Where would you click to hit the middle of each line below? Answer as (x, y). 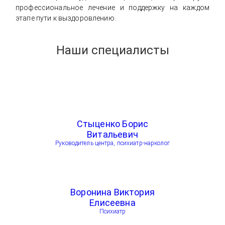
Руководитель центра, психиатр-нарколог (113, 143)
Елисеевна (113, 203)
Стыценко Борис (113, 124)
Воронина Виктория (113, 192)
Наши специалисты (113, 50)
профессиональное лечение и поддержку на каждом (113, 8)
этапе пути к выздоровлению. (66, 18)
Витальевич (113, 134)
